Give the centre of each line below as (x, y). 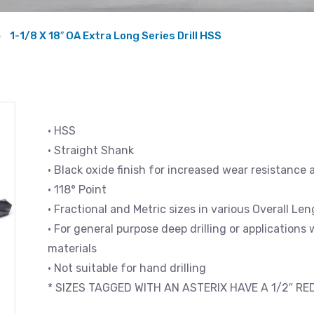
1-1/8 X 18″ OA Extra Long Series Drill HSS (116, 36)
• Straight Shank (91, 150)
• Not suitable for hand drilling (127, 268)
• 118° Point (77, 190)
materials (72, 248)
